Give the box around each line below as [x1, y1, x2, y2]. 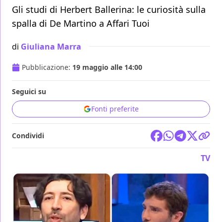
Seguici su [12, 87, 46, 97]
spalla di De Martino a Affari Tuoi [12, 17, 150, 30]
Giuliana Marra [21, 41, 81, 52]
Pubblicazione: [22, 62, 72, 72]
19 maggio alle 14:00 [72, 62, 142, 72]
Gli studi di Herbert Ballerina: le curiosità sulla [12, 3, 206, 16]
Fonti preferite [91, 104, 139, 114]
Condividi [12, 131, 44, 141]
